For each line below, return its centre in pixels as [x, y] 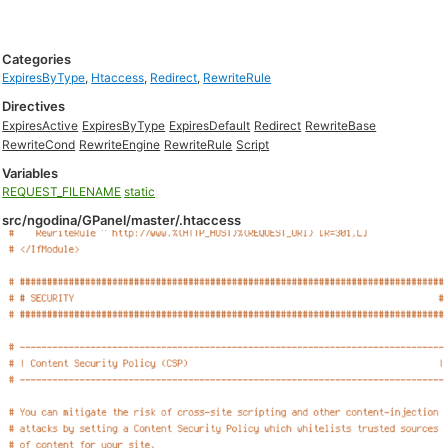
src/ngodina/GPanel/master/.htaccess [122, 220]
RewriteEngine [120, 144]
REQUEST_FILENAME [62, 191]
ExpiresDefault [210, 125]
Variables [30, 173]
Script [253, 144]
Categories [37, 59]
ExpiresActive [40, 125]
